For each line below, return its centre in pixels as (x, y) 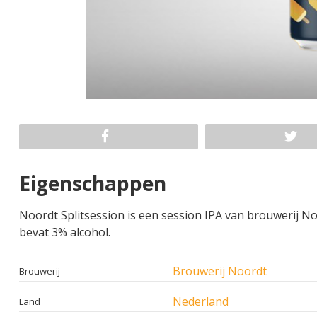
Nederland (201, 301)
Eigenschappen (93, 183)
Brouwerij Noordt (220, 271)
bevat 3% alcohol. (65, 232)
